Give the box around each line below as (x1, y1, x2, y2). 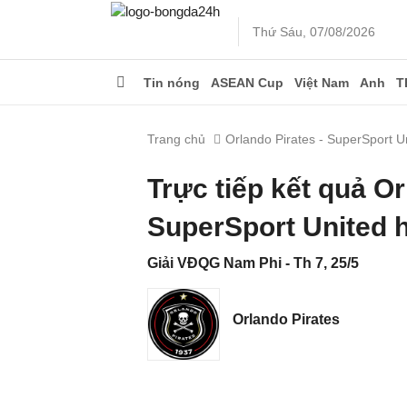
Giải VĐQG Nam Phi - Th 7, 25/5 (147, 255, 359, 271)
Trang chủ (147, 132, 205, 146)
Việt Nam (294, 75, 349, 90)
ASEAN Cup (211, 75, 283, 90)
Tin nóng (144, 75, 200, 90)
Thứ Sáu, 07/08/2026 (253, 25, 375, 39)
